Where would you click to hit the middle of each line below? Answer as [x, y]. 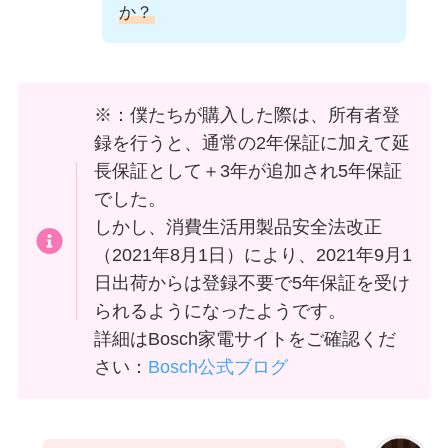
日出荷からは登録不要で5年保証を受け [252, 283]
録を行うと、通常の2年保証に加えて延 [252, 143]
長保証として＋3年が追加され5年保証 [248, 171]
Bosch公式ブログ [218, 367]
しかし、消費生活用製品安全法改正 [238, 227]
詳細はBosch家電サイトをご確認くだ [245, 339]
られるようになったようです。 [220, 311]
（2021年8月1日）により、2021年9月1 [253, 255]
